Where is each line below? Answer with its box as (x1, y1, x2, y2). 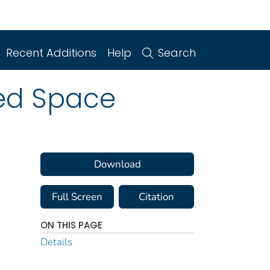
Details (40, 235, 72, 250)
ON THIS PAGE (40, 219, 102, 232)
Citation (138, 190, 174, 204)
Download (93, 157, 141, 172)
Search (158, 45, 196, 60)
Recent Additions (6, 45, 96, 60)
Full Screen (51, 190, 102, 204)
